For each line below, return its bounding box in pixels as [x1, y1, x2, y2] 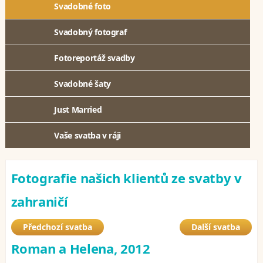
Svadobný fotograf [54, 26, 127, 38]
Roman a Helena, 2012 [11, 240, 150, 257]
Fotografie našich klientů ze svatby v [11, 169, 242, 187]
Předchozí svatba [22, 221, 92, 232]
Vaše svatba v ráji [54, 130, 122, 141]
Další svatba [191, 221, 241, 232]
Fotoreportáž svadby [54, 52, 135, 63]
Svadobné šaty [54, 78, 111, 89]
